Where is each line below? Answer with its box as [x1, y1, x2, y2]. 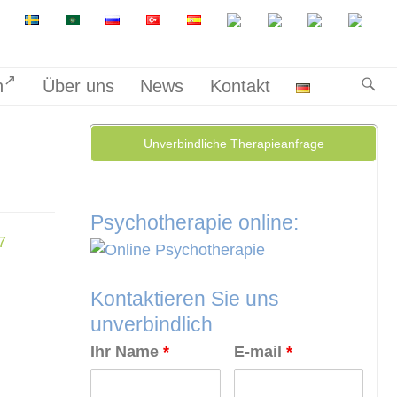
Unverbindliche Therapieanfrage [143, 136, 324, 152]
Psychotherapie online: [90, 211, 299, 235]
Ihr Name [90, 342, 163, 361]
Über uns [42, 76, 114, 97]
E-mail [233, 342, 286, 361]
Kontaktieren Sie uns [90, 287, 279, 311]
